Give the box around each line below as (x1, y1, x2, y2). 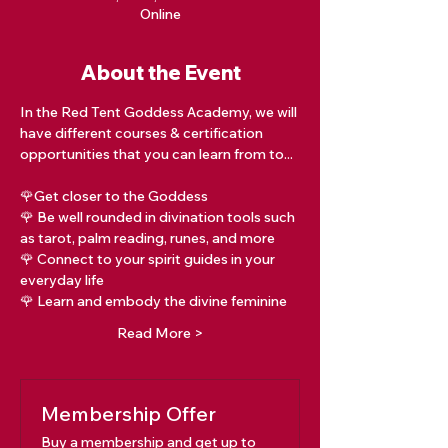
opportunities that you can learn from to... (20, 145, 293, 163)
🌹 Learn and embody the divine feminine (20, 292, 287, 310)
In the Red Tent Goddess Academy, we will (20, 103, 300, 121)
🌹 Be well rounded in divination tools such (20, 208, 298, 226)
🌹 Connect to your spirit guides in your (20, 250, 278, 268)
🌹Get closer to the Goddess (20, 187, 208, 205)
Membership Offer (41, 401, 216, 426)
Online (139, 5, 181, 23)
